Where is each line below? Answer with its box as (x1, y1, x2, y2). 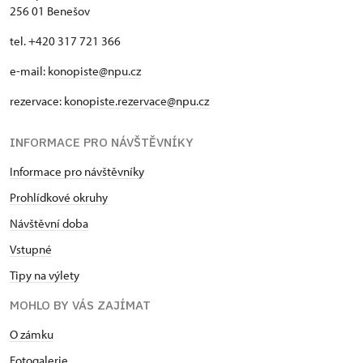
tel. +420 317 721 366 (10, 32, 121, 49)
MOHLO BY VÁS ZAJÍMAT (10, 297, 151, 313)
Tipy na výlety (10, 267, 79, 283)
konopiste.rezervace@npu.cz (62, 92, 209, 109)
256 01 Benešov (10, 2, 90, 19)
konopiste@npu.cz (48, 62, 141, 79)
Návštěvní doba (10, 215, 88, 231)
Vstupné (10, 241, 52, 257)
